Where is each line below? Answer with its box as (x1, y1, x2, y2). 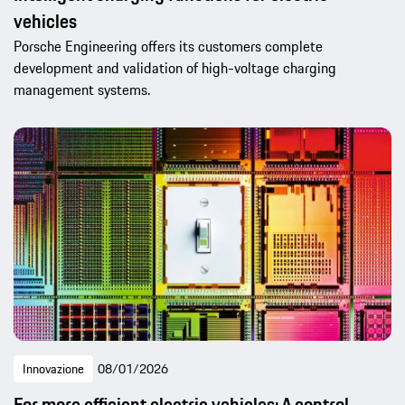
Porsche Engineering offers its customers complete (14, 34, 323, 57)
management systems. (14, 78, 150, 100)
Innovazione (23, 359, 84, 380)
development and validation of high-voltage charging (14, 56, 336, 79)
